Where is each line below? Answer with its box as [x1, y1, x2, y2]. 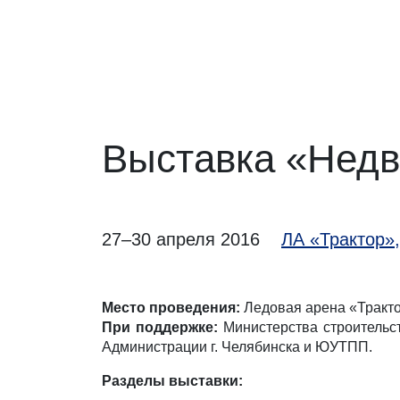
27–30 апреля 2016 [102, 229, 260, 249]
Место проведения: [102, 300, 240, 315]
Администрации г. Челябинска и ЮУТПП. [102, 339, 372, 354]
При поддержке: [102, 320, 219, 335]
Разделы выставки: [102, 373, 243, 388]
